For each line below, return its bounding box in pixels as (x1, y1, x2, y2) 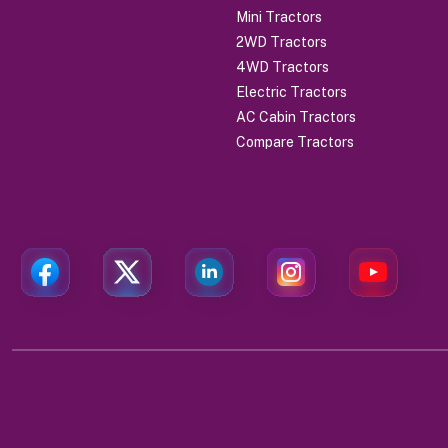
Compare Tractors (236, 133, 354, 150)
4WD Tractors (236, 58, 329, 75)
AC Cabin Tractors (236, 108, 356, 125)
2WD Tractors (236, 33, 327, 50)
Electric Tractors (236, 83, 347, 100)
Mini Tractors (236, 8, 322, 25)
